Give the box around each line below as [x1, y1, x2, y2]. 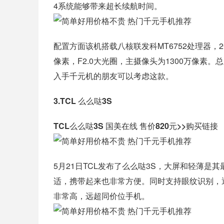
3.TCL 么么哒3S [53, 95, 112, 106]
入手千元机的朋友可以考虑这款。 [53, 70, 173, 81]
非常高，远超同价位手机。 [53, 190, 149, 201]
